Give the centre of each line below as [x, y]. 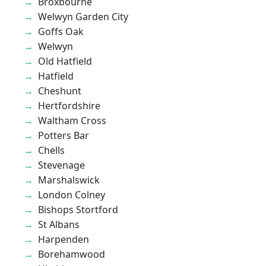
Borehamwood [72, 254]
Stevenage [61, 165]
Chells [51, 150]
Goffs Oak [61, 31]
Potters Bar [64, 135]
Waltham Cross [72, 120]
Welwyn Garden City [83, 16]
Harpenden [64, 239]
